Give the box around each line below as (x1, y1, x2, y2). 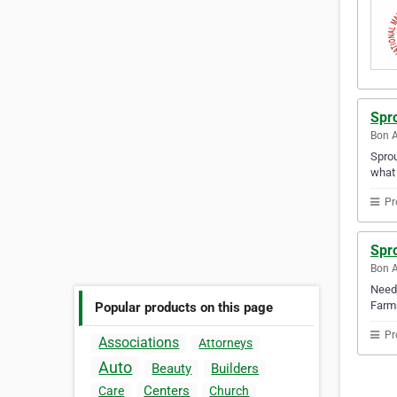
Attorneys (198, 336, 253, 351)
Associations (98, 334, 180, 352)
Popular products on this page (95, 299, 274, 315)
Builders (211, 361, 260, 378)
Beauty (152, 361, 192, 378)
